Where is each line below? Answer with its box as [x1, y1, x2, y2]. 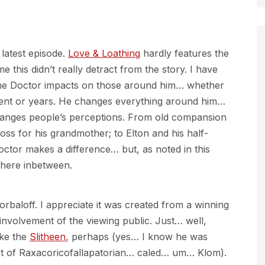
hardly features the [140, 47, 229, 59]
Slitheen [30, 231, 66, 243]
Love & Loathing [68, 47, 140, 59]
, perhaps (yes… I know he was [66, 231, 208, 243]
